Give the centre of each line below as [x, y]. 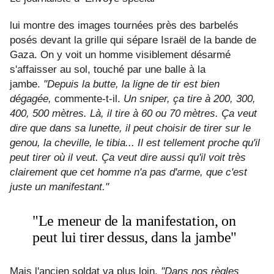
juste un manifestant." [59, 187]
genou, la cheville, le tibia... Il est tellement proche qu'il [135, 143]
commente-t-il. [87, 99]
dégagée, [31, 99]
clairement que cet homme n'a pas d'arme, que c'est [128, 172]
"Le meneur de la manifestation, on [134, 221]
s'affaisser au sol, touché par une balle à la [108, 70]
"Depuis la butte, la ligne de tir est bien [131, 84]
